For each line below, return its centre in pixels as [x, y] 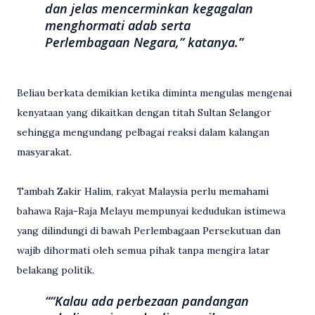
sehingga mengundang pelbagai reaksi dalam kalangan [143, 132]
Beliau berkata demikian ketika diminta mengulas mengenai [154, 93]
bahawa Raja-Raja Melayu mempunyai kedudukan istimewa [151, 211]
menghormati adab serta [118, 25]
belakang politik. [56, 270]
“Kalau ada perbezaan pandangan [149, 301]
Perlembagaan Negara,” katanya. [142, 42]
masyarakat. [44, 152]
